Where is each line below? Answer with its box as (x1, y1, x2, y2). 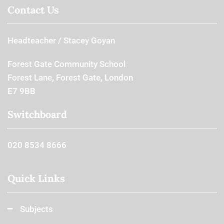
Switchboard (7, 107, 67, 120)
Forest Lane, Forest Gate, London (7, 72, 133, 82)
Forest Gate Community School (7, 58, 125, 69)
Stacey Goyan (63, 35, 115, 45)
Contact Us (7, 3, 59, 16)
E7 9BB (7, 85, 35, 96)
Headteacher (7, 35, 56, 45)
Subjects (20, 203, 53, 214)
